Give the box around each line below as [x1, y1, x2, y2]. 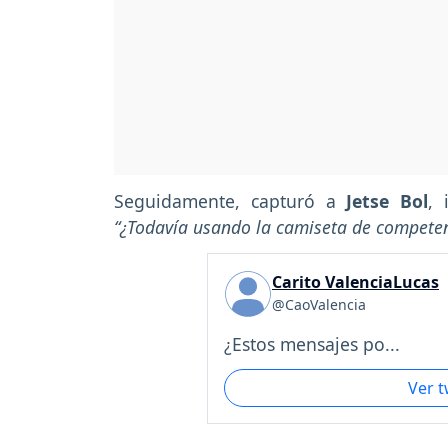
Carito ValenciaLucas [272, 270, 439, 293]
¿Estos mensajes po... [224, 331, 400, 356]
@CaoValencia [272, 294, 366, 314]
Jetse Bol [346, 188, 429, 213]
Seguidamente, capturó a [114, 188, 347, 213]
